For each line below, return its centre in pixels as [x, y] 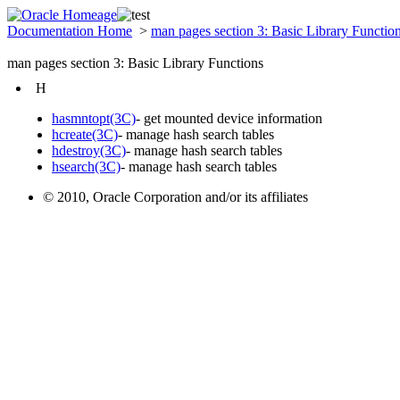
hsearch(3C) [86, 167]
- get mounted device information [229, 118]
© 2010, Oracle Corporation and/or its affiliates [175, 197]
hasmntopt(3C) [94, 118]
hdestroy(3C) [89, 150]
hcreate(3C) [85, 134]
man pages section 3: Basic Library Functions [135, 63]
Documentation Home [70, 31]
